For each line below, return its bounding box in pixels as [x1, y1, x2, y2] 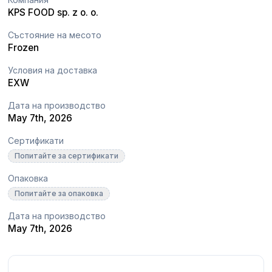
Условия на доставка [8, 64, 98, 75]
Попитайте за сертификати [15, 151, 119, 160]
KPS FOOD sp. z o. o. [8, 6, 99, 18]
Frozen [8, 41, 39, 53]
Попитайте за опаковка [15, 188, 104, 198]
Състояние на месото [8, 29, 102, 40]
